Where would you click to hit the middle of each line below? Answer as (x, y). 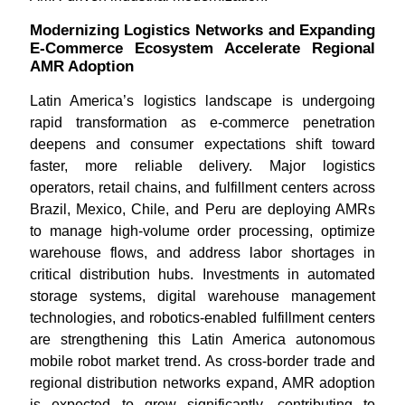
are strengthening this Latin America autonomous (202, 339)
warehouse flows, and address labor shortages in (202, 253)
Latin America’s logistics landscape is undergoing (202, 101)
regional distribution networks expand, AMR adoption (202, 383)
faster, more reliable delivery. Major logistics (202, 166)
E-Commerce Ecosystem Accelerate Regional (202, 48)
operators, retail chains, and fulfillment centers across (202, 188)
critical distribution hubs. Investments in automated (202, 274)
